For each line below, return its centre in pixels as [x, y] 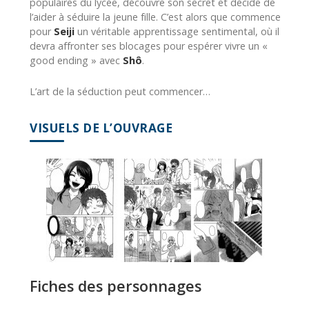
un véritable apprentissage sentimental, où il [177, 32]
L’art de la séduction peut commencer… [120, 92]
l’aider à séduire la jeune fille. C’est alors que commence [155, 17]
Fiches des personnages [116, 286]
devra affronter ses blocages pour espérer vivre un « [149, 46]
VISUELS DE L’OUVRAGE [101, 128]
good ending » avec [76, 61]
